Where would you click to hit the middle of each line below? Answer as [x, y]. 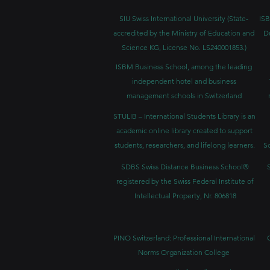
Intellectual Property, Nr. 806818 [185, 196]
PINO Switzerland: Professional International [184, 238]
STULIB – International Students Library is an [184, 116]
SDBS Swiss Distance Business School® [185, 167]
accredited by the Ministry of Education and [184, 33]
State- [239, 18]
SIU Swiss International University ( [174, 18]
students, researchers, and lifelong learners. [184, 145]
